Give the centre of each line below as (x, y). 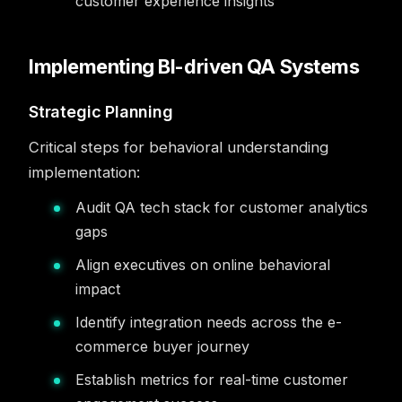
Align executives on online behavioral (203, 265)
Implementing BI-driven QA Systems (194, 66)
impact (98, 289)
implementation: (84, 172)
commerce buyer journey (162, 346)
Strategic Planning (101, 112)
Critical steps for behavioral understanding (179, 147)
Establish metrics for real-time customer (212, 380)
